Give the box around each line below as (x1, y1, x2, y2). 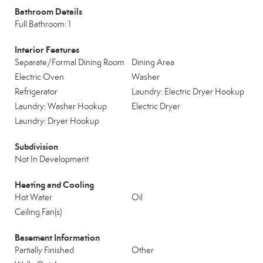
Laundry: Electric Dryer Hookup (131, 86, 244, 97)
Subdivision (15, 141, 58, 152)
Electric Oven (15, 72, 64, 82)
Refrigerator (15, 86, 58, 97)
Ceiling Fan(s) (15, 207, 62, 217)
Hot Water (15, 192, 52, 203)
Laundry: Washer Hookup (15, 101, 107, 112)
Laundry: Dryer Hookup (15, 116, 99, 126)
